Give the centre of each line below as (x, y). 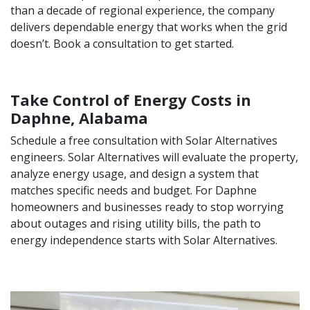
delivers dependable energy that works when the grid (149, 27)
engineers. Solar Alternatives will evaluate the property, (154, 157)
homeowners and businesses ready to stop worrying (147, 207)
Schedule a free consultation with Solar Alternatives (144, 141)
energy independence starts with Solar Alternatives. (144, 240)
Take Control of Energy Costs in (131, 100)
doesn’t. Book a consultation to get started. (122, 44)
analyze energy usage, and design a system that (135, 174)
